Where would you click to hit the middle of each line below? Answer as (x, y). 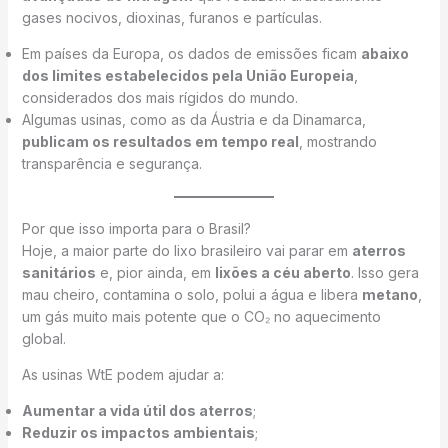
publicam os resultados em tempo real (160, 141)
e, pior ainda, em (155, 272)
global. (43, 338)
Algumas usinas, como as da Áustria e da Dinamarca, (193, 119)
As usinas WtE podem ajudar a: (122, 374)
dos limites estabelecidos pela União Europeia (187, 75)
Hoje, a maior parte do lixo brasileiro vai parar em (186, 250)
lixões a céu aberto (282, 272)
